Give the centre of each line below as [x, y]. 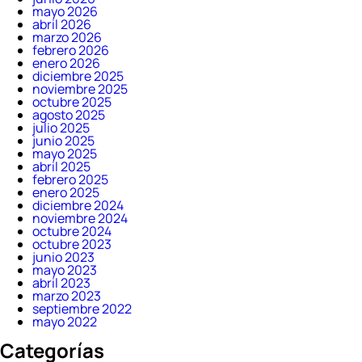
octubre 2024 [72, 231]
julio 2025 [61, 128]
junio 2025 [63, 141]
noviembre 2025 [80, 89]
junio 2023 [63, 257]
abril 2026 [62, 24]
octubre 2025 [72, 102]
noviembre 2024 [80, 218]
